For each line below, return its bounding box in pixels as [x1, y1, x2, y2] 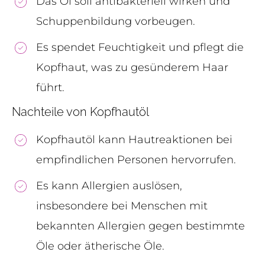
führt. [36, 80, 64, 94]
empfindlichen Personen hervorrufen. [36, 153, 236, 166]
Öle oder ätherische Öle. [36, 239, 164, 253]
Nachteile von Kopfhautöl [12, 104, 149, 119]
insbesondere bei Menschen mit [36, 199, 208, 212]
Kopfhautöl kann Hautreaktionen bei [36, 132, 232, 146]
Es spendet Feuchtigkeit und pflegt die [36, 40, 244, 54]
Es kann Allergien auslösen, [36, 179, 182, 192]
